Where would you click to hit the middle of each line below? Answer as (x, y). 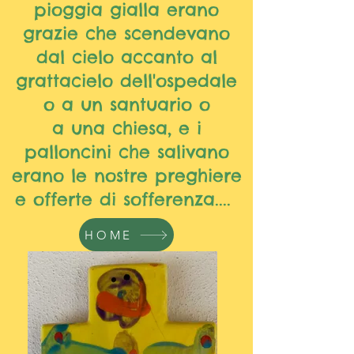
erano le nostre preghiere (126, 175)
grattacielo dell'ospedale (126, 81)
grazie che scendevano (126, 33)
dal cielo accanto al (126, 57)
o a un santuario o (126, 104)
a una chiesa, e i (126, 128)
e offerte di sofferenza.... (126, 199)
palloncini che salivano (126, 152)
